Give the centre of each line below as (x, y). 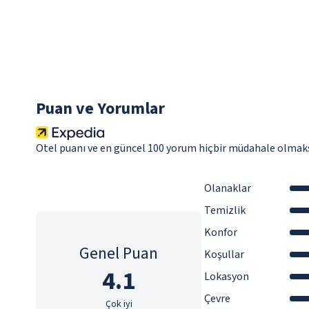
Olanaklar (228, 189)
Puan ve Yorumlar (100, 109)
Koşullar (224, 255)
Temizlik (225, 211)
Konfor (221, 233)
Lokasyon (227, 277)
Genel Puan (119, 254)
